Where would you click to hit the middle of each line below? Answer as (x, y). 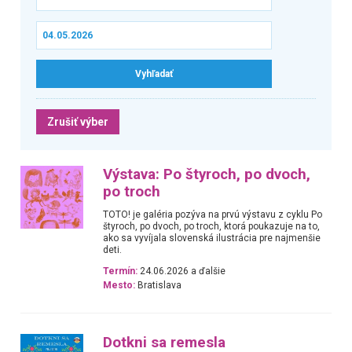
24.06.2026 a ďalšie (182, 271)
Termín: (121, 271)
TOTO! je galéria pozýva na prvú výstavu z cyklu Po (213, 214)
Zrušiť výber (77, 121)
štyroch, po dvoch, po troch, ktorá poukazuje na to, (212, 226)
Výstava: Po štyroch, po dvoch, (207, 174)
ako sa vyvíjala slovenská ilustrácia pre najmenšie (212, 238)
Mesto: (119, 286)
